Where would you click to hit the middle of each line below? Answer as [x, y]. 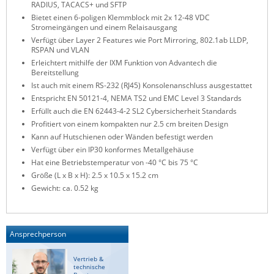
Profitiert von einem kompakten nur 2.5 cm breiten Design [130, 124]
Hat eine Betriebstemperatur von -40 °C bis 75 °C [115, 162]
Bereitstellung [55, 72]
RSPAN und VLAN [60, 50]
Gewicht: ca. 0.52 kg [65, 188]
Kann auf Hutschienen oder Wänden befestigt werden [122, 137]
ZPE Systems [44, 15]
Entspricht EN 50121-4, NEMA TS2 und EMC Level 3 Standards [136, 98]
